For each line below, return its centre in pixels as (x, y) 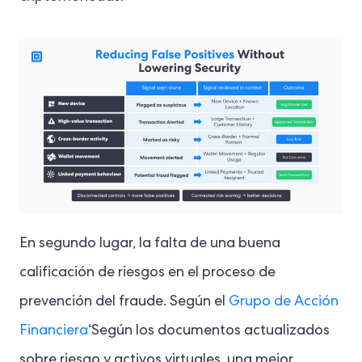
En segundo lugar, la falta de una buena (150, 244)
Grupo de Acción (284, 303)
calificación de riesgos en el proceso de (147, 274)
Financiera (54, 332)
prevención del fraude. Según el (124, 303)
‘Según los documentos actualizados (209, 332)
